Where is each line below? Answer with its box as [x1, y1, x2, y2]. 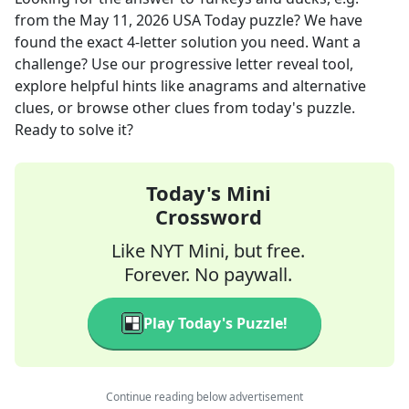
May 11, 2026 [79, 10, 169, 30]
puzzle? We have [246, 10, 362, 30]
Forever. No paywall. [124, 262, 292, 287]
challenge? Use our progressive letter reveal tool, [15, 54, 353, 74]
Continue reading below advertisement [106, 389, 303, 404]
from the [15, 10, 79, 30]
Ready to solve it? [15, 120, 133, 140]
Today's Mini [145, 179, 271, 206]
